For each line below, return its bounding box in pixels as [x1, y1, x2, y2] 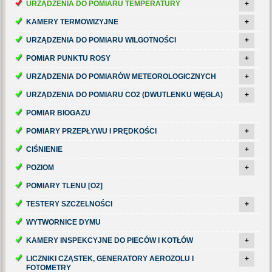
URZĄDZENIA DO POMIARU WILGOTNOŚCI [26, 36, 177, 44]
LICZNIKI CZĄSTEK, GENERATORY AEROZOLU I [26, 254, 194, 263]
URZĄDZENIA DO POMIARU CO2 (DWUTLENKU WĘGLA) [26, 90, 223, 99]
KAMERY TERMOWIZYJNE [26, 18, 119, 26]
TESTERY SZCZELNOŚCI [26, 200, 113, 208]
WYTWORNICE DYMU [26, 218, 101, 226]
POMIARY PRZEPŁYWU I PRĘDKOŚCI [26, 127, 157, 135]
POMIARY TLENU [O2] [26, 182, 103, 190]
